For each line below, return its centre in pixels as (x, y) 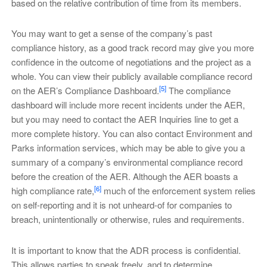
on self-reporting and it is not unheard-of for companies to (121, 205)
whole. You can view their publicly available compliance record (131, 76)
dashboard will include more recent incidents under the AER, (128, 105)
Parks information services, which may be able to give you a (128, 148)
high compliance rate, (52, 191)
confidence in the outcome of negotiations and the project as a (131, 62)
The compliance (198, 91)
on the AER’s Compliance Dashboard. (85, 91)
